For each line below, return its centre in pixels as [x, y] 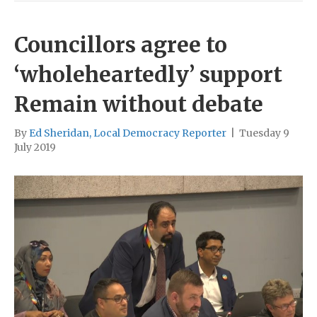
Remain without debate [139, 104]
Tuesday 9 [264, 133]
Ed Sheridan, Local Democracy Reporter [128, 133]
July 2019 [35, 147]
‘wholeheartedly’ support [148, 74]
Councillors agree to [121, 44]
